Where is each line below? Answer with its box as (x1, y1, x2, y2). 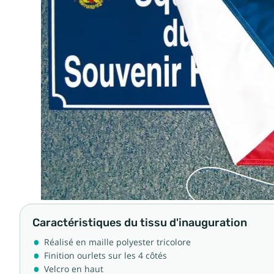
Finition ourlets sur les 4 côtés (44, 251, 167, 261)
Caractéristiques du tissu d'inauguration (32, 217, 247, 229)
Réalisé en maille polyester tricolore (44, 237, 191, 247)
